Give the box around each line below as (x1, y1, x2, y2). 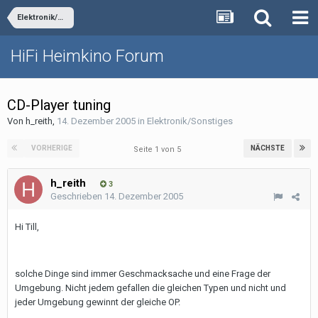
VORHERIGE (31, 144, 72, 153)
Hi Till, (15, 221, 39, 232)
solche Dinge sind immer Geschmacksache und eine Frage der (15, 268, 270, 279)
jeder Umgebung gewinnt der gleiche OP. (15, 297, 180, 307)
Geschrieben (50, 191, 104, 202)
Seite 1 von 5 (133, 145, 185, 154)
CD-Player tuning (7, 97, 111, 114)
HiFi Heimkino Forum (11, 46, 164, 66)
